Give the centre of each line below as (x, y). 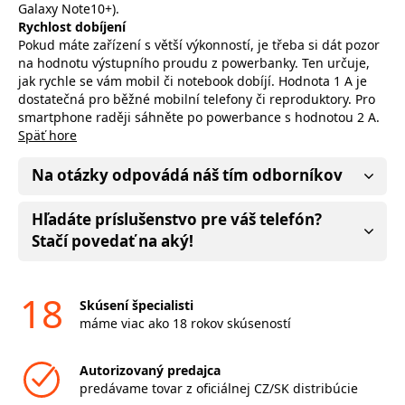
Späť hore (47, 135)
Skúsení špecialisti (136, 305)
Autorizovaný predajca (150, 370)
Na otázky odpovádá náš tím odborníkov (187, 174)
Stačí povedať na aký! (113, 240)
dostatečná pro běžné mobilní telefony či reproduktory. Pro (197, 99)
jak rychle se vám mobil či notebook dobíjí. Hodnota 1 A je (193, 80)
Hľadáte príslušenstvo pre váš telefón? (177, 219)
